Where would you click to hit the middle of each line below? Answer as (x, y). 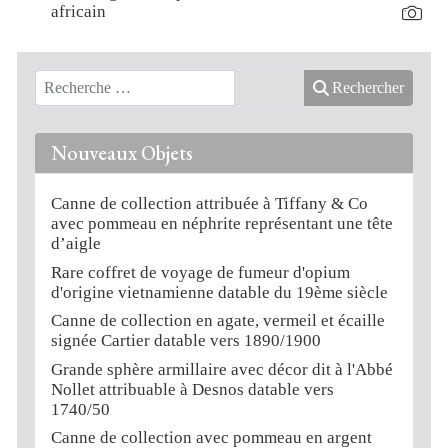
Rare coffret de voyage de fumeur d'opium (201, 272)
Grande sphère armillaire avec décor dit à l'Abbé (222, 369)
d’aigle (76, 244)
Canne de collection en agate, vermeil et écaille (218, 321)
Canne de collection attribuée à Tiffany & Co (210, 204)
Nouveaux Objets (122, 153)
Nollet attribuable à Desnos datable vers (193, 389)
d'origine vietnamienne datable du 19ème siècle (220, 292)
